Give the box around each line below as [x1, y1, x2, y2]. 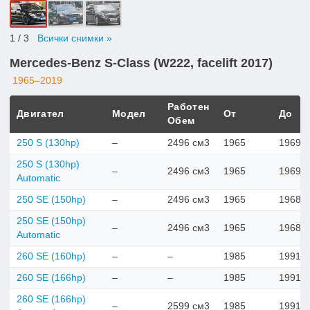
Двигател [17, 108, 64, 119]
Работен [167, 101, 210, 112]
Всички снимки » [37, 33, 112, 44]
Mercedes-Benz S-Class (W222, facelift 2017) [10, 55, 273, 70]
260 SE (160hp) [17, 250, 86, 262]
